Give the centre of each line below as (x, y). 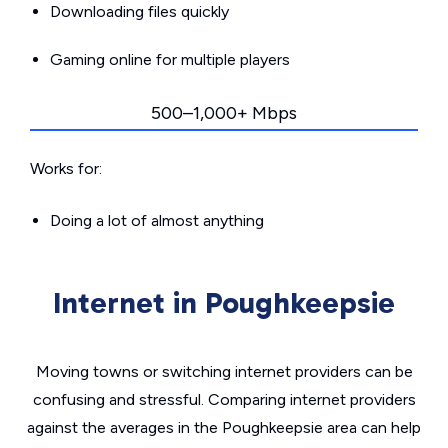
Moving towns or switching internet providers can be (224, 371)
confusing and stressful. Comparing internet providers (224, 399)
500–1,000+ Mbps (224, 113)
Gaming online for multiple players (170, 59)
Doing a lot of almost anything (157, 220)
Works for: (66, 168)
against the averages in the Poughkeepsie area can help (224, 427)
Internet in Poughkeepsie (224, 303)
